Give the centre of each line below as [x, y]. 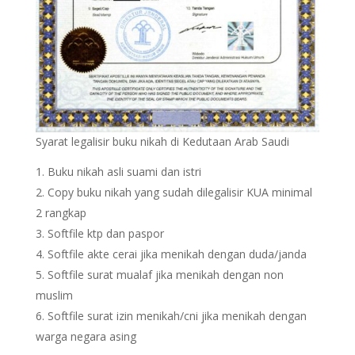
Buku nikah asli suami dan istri [124, 171]
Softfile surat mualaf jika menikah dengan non [165, 274]
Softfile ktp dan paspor [105, 233]
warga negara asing [86, 336]
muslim [54, 295]
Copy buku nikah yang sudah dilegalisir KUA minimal [179, 192]
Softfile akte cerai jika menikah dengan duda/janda [177, 254]
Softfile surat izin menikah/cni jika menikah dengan [177, 315]
